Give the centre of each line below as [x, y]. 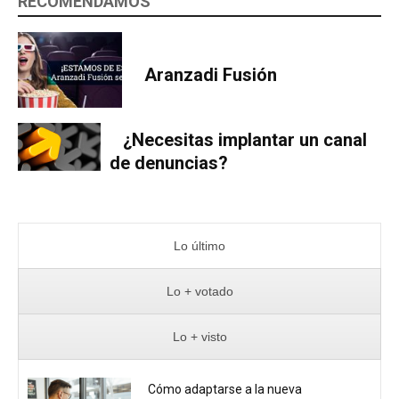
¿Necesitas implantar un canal [244, 140]
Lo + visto [199, 337]
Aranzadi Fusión [211, 74]
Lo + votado [199, 292]
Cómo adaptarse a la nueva [225, 390]
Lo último [199, 246]
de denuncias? [168, 163]
